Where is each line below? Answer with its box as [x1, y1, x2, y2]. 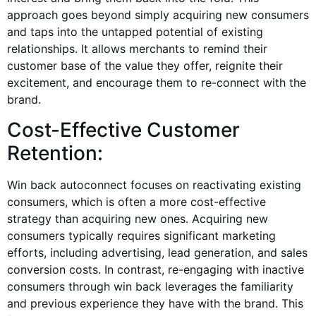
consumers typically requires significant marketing [7, 228, 276, 243]
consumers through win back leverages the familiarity [7, 279, 293, 293]
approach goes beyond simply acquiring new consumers [7, 8, 309, 23]
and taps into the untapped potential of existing [7, 25, 263, 39]
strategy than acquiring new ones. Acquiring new [7, 211, 268, 226]
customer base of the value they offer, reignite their [7, 59, 283, 73]
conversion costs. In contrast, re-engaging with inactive [7, 262, 304, 276]
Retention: [7, 140, 103, 165]
